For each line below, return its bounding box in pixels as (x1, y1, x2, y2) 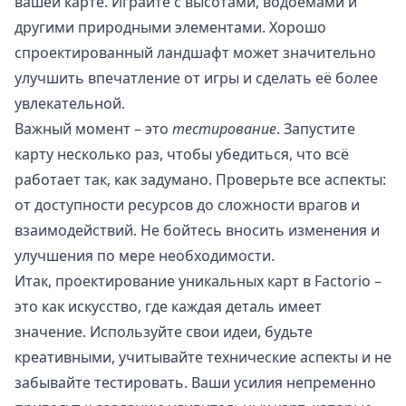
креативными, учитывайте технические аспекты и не (14, 347, 391, 368)
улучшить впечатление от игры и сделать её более (14, 68, 378, 89)
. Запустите (276, 119, 355, 140)
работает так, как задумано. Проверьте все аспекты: (14, 169, 386, 190)
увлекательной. (14, 93, 125, 114)
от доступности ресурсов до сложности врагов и (14, 195, 360, 216)
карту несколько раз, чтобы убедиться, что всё (14, 144, 349, 165)
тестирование (172, 119, 276, 140)
